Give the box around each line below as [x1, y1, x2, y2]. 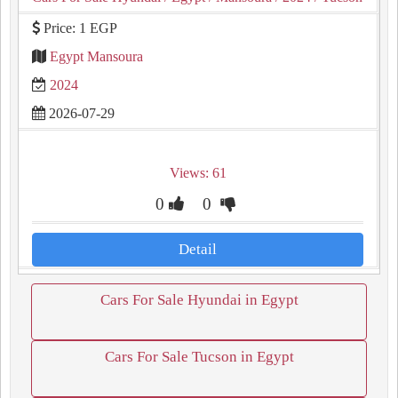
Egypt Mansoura [50, 49, 143, 64]
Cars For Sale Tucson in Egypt [104, 348, 294, 365]
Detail [179, 241, 217, 258]
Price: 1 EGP [40, 20, 117, 36]
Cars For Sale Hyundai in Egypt [99, 291, 298, 308]
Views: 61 [169, 165, 227, 180]
